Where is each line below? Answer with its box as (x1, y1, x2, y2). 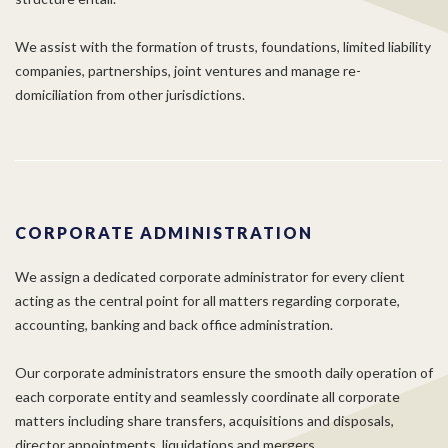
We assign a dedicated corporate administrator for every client (15, 268, 405, 285)
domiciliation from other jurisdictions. (15, 86, 245, 103)
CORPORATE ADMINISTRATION (15, 223, 313, 242)
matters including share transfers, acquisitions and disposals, (15, 412, 394, 429)
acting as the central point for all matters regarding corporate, (15, 292, 400, 309)
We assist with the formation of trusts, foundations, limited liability (15, 38, 431, 55)
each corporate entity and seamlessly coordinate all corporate (15, 388, 400, 405)
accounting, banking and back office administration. (15, 316, 333, 333)
